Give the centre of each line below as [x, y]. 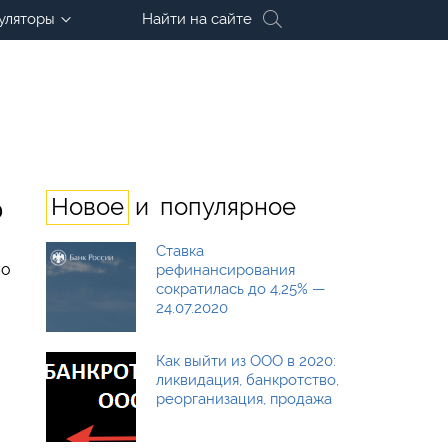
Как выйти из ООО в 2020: [246, 361]
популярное [228, 206]
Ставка [180, 251]
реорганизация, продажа [244, 399]
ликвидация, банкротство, [247, 380]
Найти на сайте [197, 19]
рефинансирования [225, 270]
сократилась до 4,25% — [241, 289]
